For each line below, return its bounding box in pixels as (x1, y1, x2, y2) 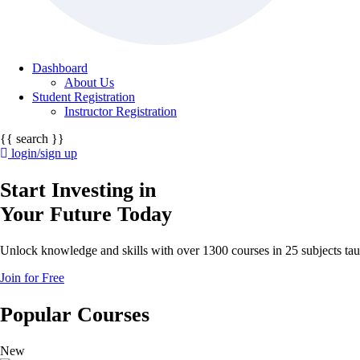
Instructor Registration (64, 104, 177, 118)
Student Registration (32, 90, 135, 104)
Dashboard (32, 61, 88, 75)
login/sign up (11, 146, 77, 160)
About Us (64, 76, 114, 89)
